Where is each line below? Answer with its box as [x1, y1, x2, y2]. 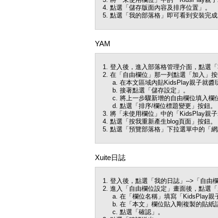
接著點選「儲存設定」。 [120, 87, 189, 94]
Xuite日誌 [95, 153, 126, 162]
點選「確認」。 [120, 208, 164, 216]
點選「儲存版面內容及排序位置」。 [110, 4, 211, 11]
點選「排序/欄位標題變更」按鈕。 [120, 102, 217, 109]
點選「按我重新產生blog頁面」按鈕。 [110, 118, 217, 125]
